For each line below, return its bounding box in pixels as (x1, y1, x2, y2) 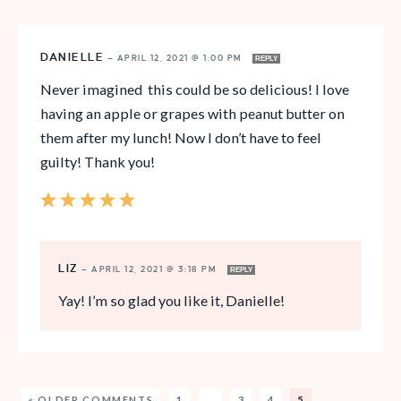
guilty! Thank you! (40, 152, 155, 170)
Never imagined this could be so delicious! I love (40, 80, 349, 98)
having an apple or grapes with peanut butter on (40, 104, 345, 122)
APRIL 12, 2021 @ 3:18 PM (91, 264, 220, 274)
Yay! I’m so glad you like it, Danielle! (58, 291, 285, 309)
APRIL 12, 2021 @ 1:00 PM (116, 53, 245, 63)
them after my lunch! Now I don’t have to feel (40, 128, 321, 146)
